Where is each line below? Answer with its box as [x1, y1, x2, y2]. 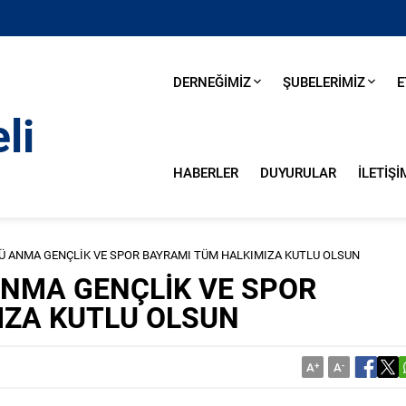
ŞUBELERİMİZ [282, 72, 365, 91]
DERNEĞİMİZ [172, 72, 251, 91]
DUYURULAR [259, 163, 336, 181]
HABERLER [172, 163, 238, 181]
